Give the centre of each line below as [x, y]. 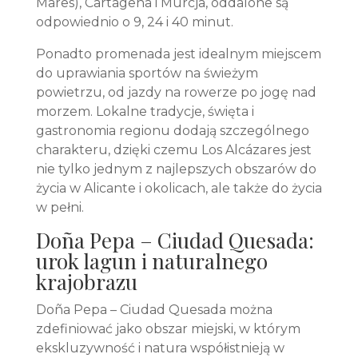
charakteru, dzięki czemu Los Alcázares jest [173, 150]
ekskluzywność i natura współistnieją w [160, 348]
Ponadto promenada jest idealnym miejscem [178, 54]
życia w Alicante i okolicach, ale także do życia [179, 188]
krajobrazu [86, 282]
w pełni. [60, 207]
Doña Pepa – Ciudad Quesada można [154, 310]
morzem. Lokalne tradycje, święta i [145, 111]
